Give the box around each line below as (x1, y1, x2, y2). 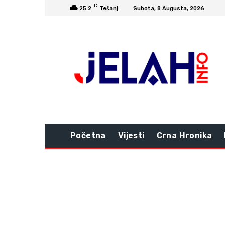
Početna (70, 131, 106, 141)
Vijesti (118, 131, 145, 141)
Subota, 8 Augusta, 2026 (133, 5, 204, 12)
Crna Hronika (156, 131, 212, 141)
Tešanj (99, 5, 118, 12)
